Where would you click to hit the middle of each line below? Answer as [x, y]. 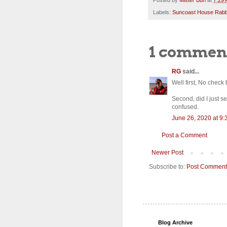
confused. [185, 107]
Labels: [163, 12]
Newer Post [167, 153]
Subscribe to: [168, 167]
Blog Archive [175, 223]
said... [190, 72]
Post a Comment [184, 136]
